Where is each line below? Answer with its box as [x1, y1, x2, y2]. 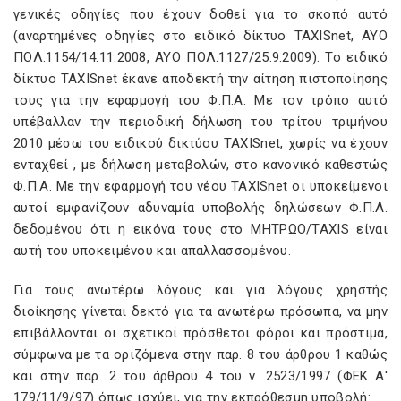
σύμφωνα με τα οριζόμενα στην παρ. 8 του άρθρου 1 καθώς [13, 346, 388, 363]
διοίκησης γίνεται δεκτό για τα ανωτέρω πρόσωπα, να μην [13, 303, 388, 320]
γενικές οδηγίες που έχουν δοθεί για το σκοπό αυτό [13, 6, 388, 22]
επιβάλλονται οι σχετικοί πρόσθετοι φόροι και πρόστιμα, [13, 325, 388, 341]
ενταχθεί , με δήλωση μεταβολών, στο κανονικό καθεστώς [13, 157, 388, 173]
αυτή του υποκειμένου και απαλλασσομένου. [13, 243, 291, 259]
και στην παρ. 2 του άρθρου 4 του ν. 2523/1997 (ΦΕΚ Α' [13, 368, 388, 384]
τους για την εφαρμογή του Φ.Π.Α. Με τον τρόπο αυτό [13, 92, 388, 108]
